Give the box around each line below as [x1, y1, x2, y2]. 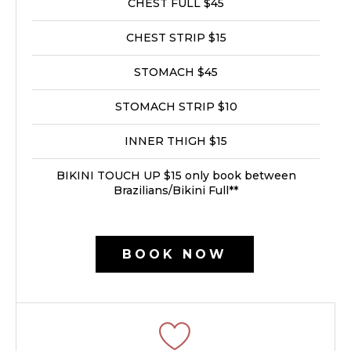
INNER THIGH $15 [125, 134, 227, 148]
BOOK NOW [122, 247, 227, 262]
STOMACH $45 [134, 65, 218, 79]
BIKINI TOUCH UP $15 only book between [56, 168, 296, 183]
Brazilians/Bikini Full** [114, 183, 238, 197]
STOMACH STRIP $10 [114, 100, 237, 114]
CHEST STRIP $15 [125, 31, 226, 45]
